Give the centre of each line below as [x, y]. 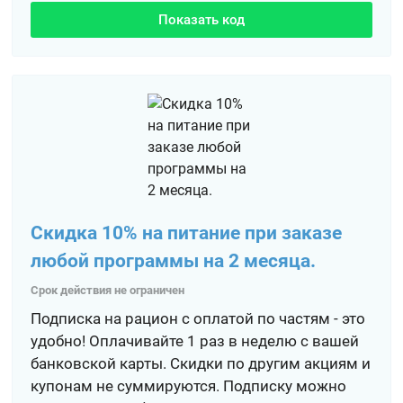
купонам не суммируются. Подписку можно [189, 386]
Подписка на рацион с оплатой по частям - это [198, 318]
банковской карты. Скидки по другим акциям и [201, 363]
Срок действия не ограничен [108, 290]
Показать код [201, 20]
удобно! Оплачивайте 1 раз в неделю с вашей [195, 341]
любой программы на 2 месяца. [174, 261]
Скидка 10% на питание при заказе [187, 233]
